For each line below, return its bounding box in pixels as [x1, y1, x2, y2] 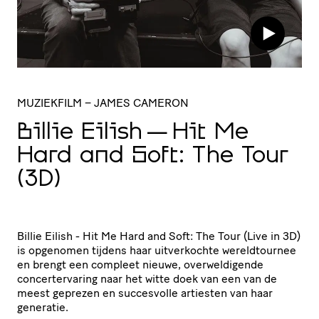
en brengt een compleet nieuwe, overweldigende [17, 257, 263, 271]
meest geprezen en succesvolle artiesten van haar [17, 286, 273, 300]
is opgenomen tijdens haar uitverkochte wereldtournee [17, 243, 296, 257]
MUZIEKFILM [17, 95, 82, 110]
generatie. [17, 300, 68, 314]
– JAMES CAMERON [85, 95, 189, 110]
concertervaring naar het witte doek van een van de [17, 271, 277, 286]
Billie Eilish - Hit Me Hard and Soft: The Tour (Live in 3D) [17, 229, 300, 243]
